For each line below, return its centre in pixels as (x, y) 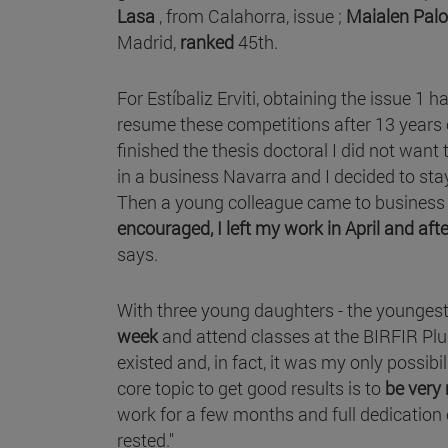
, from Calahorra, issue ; (250, 15)
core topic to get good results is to (251, 387)
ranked (209, 41)
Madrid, (148, 41)
